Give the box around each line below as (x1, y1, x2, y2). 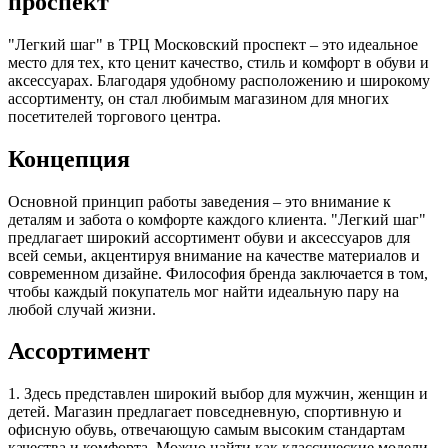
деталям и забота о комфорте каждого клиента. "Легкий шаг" (8, 210, 426, 228)
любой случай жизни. (8, 300, 156, 318)
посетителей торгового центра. (8, 107, 221, 125)
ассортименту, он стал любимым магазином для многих (8, 89, 389, 107)
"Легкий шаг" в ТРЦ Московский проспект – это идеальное (8, 35, 418, 53)
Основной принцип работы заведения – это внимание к (8, 192, 391, 210)
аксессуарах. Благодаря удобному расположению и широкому (8, 71, 430, 89)
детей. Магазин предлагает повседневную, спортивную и (8, 403, 402, 421)
